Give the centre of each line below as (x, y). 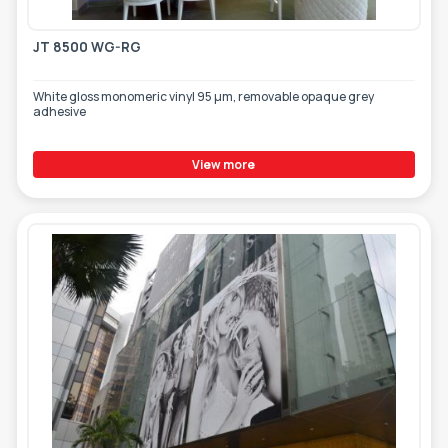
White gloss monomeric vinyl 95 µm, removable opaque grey (203, 96)
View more (224, 164)
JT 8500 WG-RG (86, 46)
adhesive (59, 111)
